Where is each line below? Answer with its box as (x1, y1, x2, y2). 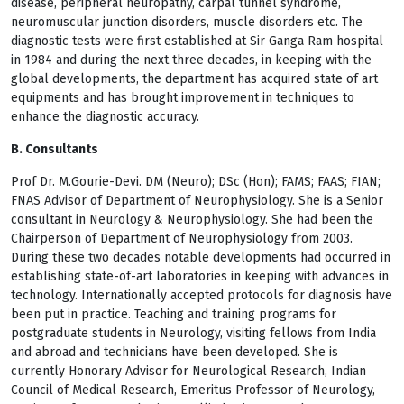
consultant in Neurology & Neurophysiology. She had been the (11, 212, 373, 227)
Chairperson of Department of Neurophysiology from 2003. (11, 231, 353, 246)
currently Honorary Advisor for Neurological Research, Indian (11, 363, 366, 379)
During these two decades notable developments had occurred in (11, 250, 390, 265)
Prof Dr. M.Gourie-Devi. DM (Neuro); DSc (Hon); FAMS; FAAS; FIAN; (11, 174, 381, 189)
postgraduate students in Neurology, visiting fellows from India (11, 326, 376, 341)
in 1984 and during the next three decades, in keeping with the (11, 52, 372, 68)
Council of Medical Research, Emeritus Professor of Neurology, (11, 382, 375, 398)
